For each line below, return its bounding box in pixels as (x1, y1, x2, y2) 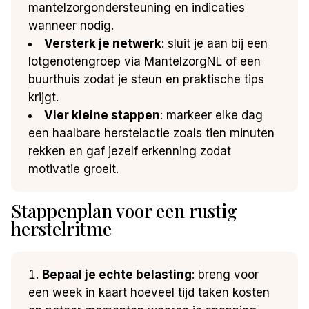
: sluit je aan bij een (161, 36, 268, 50)
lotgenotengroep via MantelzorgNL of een (28, 54, 261, 68)
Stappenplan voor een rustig (11, 198, 238, 223)
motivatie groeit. (28, 161, 119, 176)
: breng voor (192, 267, 259, 281)
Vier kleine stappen (44, 108, 161, 122)
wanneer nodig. (28, 18, 114, 32)
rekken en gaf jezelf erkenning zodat (28, 143, 232, 158)
